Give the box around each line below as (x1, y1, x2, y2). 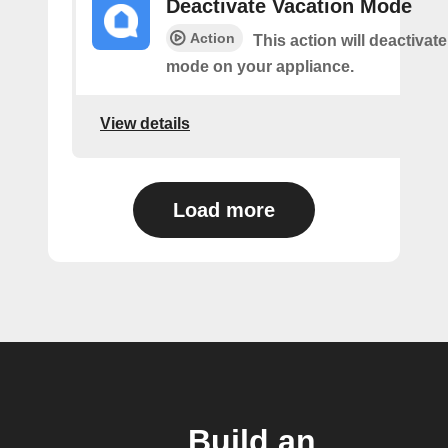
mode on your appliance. (166, 57, 354, 75)
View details (100, 115, 190, 133)
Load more (173, 198, 275, 221)
